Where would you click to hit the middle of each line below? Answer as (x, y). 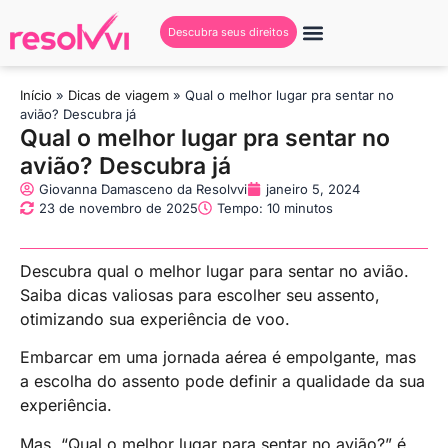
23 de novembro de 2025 (118, 207)
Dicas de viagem (118, 94)
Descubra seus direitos (228, 32)
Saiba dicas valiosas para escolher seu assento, (200, 294)
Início (36, 94)
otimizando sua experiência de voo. (155, 318)
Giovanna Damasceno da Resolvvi (143, 188)
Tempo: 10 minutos (275, 207)
